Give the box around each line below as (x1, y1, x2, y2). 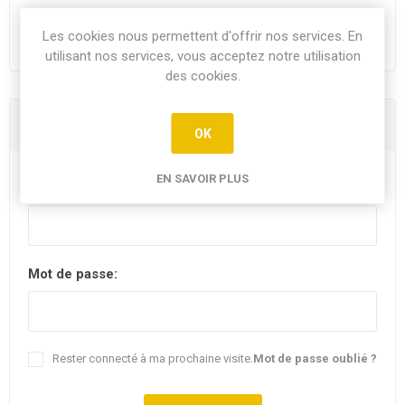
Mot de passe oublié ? (253, 352, 377, 365)
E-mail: (28, 180, 71, 196)
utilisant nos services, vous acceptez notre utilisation (44, 48, 361, 64)
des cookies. (165, 68, 240, 84)
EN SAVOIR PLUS (156, 172, 249, 185)
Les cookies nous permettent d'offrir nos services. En (42, 28, 363, 44)
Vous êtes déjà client (137, 118, 268, 135)
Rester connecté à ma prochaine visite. (52, 352, 253, 365)
